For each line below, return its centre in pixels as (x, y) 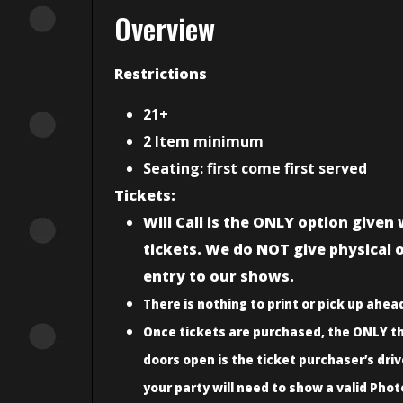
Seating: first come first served (255, 168)
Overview (165, 29)
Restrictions (161, 74)
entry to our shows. (219, 276)
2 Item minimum (203, 141)
